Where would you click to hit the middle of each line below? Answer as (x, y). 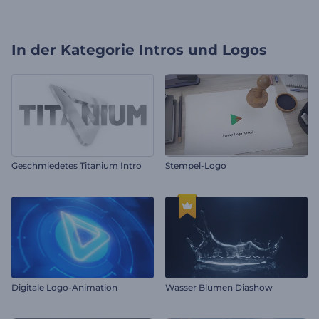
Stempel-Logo (196, 165)
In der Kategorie (73, 50)
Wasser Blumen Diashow (219, 287)
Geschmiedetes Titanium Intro (77, 165)
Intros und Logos (203, 50)
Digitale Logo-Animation (64, 287)
